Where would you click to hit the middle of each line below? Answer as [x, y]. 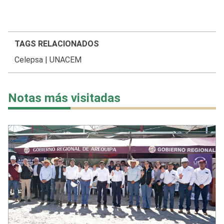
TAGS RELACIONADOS [56, 44]
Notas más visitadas [64, 98]
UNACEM [65, 60]
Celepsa [28, 60]
